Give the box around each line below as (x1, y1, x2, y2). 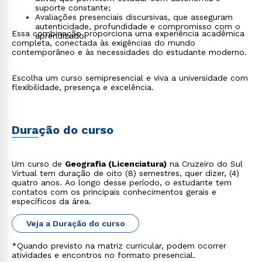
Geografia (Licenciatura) (65, 159, 167, 168)
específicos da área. (12, 196, 91, 206)
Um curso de (12, 159, 65, 168)
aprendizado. (35, 31, 87, 40)
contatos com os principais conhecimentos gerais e (12, 187, 216, 196)
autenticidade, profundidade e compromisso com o (35, 22, 240, 31)
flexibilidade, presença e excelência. (12, 82, 154, 92)
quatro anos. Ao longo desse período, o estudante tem (12, 178, 232, 187)
